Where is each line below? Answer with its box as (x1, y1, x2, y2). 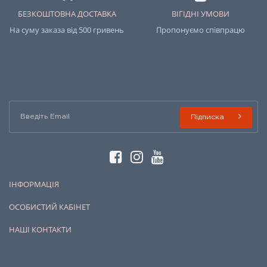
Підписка (191, 113, 224, 120)
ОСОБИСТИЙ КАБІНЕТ (9, 201, 90, 212)
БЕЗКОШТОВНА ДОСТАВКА (17, 8, 116, 19)
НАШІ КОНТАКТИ (9, 223, 72, 235)
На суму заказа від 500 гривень (10, 24, 124, 35)
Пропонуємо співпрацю (156, 24, 245, 35)
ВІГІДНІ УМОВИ (171, 8, 229, 19)
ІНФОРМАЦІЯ (9, 178, 59, 190)
